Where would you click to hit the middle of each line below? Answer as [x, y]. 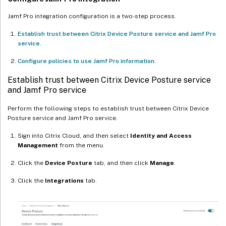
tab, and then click [121, 163]
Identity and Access [161, 135]
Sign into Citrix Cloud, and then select [74, 135]
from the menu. [81, 145]
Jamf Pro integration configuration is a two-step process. [92, 16]
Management [38, 145]
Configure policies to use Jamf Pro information [86, 61]
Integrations [64, 180]
